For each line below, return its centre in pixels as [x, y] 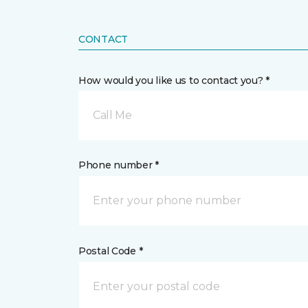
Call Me [112, 115]
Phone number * [119, 165]
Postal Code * [111, 251]
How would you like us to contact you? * [174, 80]
